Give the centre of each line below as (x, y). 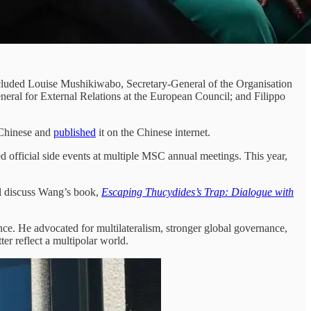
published (75, 132)
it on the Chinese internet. (153, 132)
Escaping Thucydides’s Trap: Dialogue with (197, 192)
